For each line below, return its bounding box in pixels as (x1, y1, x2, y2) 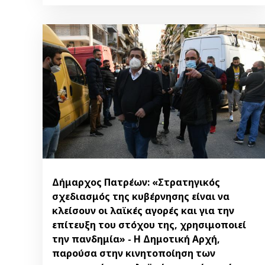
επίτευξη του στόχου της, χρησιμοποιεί (52, 218, 246, 232)
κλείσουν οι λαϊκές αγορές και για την (52, 204, 234, 218)
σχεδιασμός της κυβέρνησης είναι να (52, 190, 230, 203)
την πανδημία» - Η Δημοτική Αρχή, (52, 232, 220, 246)
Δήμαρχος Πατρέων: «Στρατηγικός (52, 176, 220, 189)
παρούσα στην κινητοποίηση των (52, 247, 215, 260)
